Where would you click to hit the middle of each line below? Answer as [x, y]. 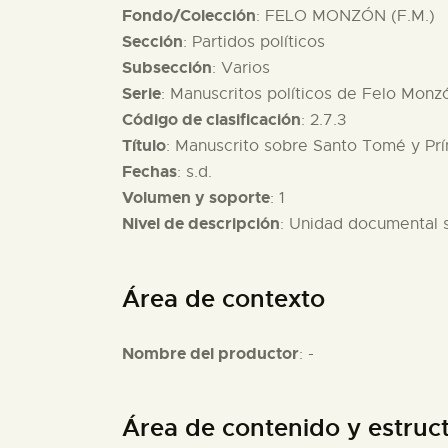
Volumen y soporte [196, 198]
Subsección [167, 68]
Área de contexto [223, 298]
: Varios [241, 68]
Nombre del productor [210, 353]
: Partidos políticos [254, 42]
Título [144, 146]
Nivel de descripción [201, 224]
